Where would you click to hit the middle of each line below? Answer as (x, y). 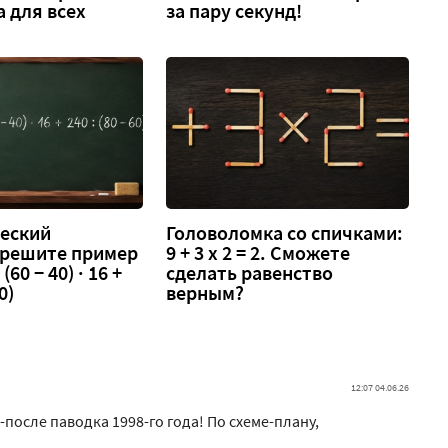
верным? (205, 293)
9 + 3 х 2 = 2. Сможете (258, 253)
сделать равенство (250, 273)
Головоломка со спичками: (285, 233)
